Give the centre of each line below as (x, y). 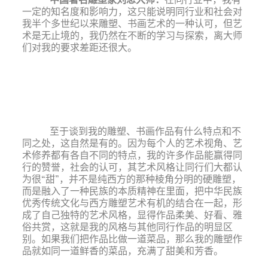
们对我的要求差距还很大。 (79, 47)
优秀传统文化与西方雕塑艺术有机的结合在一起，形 (132, 202)
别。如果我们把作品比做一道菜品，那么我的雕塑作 (132, 238)
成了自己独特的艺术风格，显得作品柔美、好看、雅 (132, 214)
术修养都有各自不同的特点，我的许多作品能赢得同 (132, 155)
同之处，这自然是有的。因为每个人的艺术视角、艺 (132, 143)
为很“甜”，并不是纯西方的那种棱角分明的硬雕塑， (131, 179)
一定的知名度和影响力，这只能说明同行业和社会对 (132, 11)
